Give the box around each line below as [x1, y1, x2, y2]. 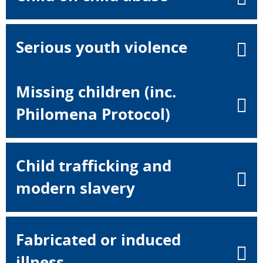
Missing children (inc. [16, 82, 176, 102]
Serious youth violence [16, 37, 187, 58]
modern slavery [16, 178, 135, 198]
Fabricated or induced [16, 230, 181, 250]
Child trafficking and [16, 156, 171, 176]
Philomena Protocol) [16, 104, 170, 124]
